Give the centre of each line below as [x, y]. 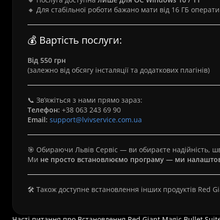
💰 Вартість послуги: [75, 40]
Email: [38, 120]
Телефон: [44, 110]
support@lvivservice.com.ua [96, 120]
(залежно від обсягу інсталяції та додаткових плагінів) [119, 70]
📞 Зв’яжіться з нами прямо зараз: [85, 100]
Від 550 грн [47, 60]
